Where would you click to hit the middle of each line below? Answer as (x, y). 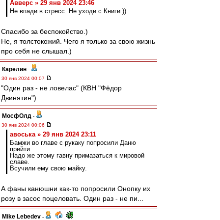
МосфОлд (17, 116)
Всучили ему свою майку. (48, 168)
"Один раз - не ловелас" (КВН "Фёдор (61, 88)
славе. (20, 162)
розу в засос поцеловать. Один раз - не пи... (72, 198)
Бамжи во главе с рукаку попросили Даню (73, 143)
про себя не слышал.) (36, 51)
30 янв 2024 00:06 (24, 125)
